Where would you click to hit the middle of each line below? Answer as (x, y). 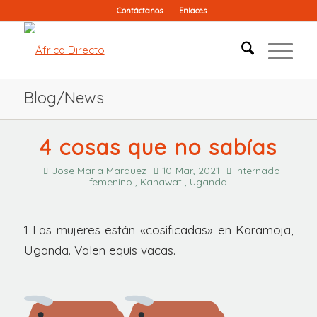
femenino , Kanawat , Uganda (158, 181)
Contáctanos (140, 11)
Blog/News (64, 98)
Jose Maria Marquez (99, 170)
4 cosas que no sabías (158, 147)
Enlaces (193, 11)
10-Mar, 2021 (191, 170)
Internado (258, 170)
